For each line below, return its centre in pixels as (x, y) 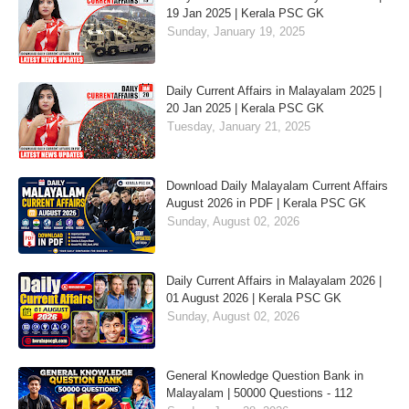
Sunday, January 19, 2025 (236, 32)
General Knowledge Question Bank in (265, 376)
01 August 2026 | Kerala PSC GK (254, 299)
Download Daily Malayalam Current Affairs (277, 186)
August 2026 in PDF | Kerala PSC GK (266, 204)
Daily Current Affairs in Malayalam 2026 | (274, 281)
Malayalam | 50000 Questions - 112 (259, 393)
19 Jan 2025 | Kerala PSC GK (245, 14)
